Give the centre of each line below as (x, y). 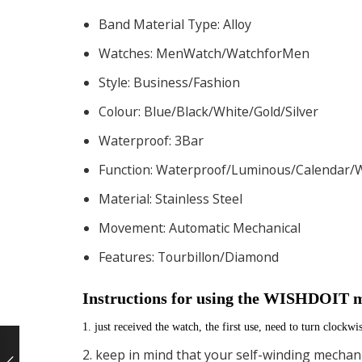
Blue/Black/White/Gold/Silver (231, 111)
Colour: (121, 111)
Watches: (127, 53)
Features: (128, 257)
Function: (127, 169)
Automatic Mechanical (235, 227)
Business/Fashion (187, 82)
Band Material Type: (161, 25)
